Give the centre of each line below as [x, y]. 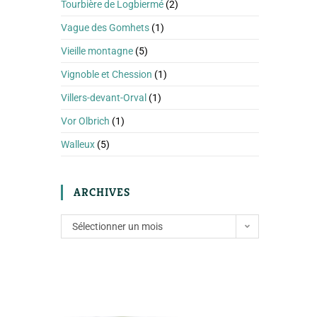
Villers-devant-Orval [104, 98]
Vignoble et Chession [106, 74]
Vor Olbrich [85, 121]
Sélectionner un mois [117, 226]
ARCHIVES [102, 192]
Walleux [78, 144]
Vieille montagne [97, 51]
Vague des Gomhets [105, 28]
